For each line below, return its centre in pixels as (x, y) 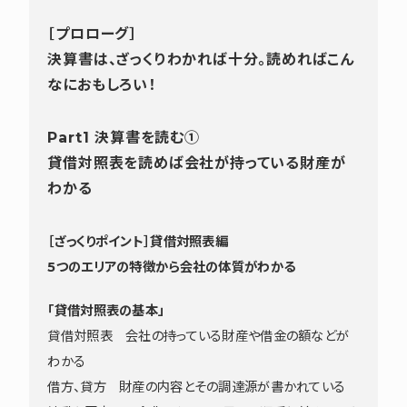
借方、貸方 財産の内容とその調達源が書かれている (197, 387)
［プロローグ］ (93, 34)
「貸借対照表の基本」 (106, 310)
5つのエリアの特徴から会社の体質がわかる (172, 267)
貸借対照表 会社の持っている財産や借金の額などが (199, 336)
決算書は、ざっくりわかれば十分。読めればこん (201, 59)
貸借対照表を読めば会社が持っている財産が (197, 163)
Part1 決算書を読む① (124, 137)
